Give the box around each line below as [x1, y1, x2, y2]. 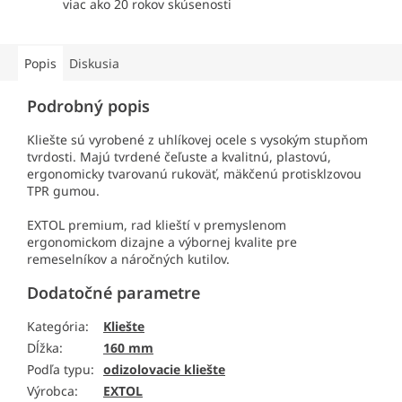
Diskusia [69, 55, 119, 73]
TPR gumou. [27, 182, 100, 200]
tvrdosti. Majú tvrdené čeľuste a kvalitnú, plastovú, [27, 148, 331, 166]
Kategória [27, 318, 85, 336]
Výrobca [27, 382, 74, 400]
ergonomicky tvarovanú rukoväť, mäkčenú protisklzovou [27, 165, 362, 183]
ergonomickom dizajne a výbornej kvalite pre [27, 233, 297, 251]
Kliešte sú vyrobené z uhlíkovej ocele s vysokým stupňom [27, 131, 368, 149]
